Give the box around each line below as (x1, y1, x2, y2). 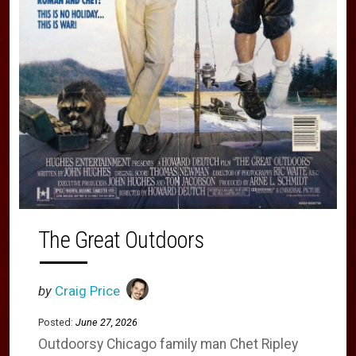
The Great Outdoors (38, 226, 204, 253)
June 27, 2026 (75, 315, 137, 328)
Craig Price (55, 282, 120, 299)
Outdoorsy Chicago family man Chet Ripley (38, 335, 298, 352)
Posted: (38, 315, 73, 328)
